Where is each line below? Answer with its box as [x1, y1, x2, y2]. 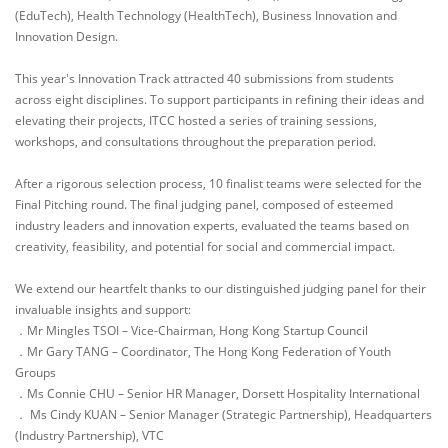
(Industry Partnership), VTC [15, 426, 164, 444]
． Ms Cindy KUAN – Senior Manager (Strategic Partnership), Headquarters [15, 405, 432, 423]
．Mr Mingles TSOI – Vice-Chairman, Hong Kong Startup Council [15, 321, 368, 339]
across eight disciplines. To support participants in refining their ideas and [15, 90, 424, 108]
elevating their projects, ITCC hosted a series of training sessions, [15, 111, 377, 129]
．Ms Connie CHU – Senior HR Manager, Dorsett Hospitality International [15, 384, 420, 402]
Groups [15, 363, 56, 381]
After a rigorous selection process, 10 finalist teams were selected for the [15, 174, 422, 192]
